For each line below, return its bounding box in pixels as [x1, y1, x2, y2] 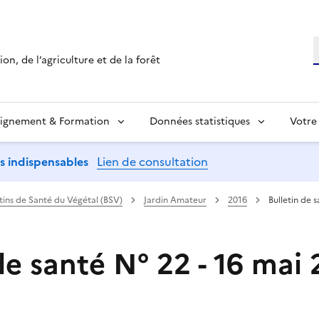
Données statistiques [150, 113, 250, 129]
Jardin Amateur [144, 193, 206, 206]
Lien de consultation [97, 152, 208, 170]
